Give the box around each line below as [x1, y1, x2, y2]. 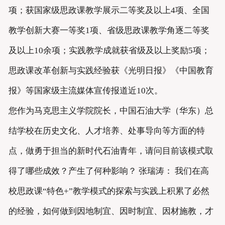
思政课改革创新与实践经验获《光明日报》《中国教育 [8, 66, 213, 76]
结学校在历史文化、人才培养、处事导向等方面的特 [8, 126, 205, 136]
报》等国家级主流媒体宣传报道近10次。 [8, 86, 163, 96]
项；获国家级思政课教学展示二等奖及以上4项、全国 [8, 6, 209, 16]
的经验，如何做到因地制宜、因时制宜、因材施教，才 [8, 206, 213, 216]
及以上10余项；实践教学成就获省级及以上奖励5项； [8, 46, 210, 56]
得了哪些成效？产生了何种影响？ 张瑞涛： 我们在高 [8, 166, 209, 176]
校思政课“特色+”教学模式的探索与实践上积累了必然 [8, 186, 209, 196]
